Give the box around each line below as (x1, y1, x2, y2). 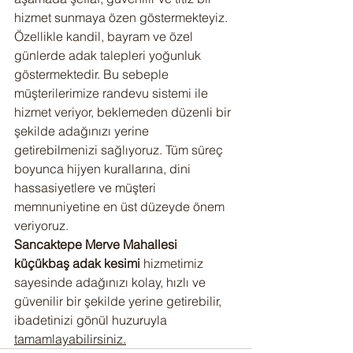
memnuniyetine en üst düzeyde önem (14, 199, 228, 214)
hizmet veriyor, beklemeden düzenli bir (14, 104, 234, 120)
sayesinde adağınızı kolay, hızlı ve (14, 274, 209, 290)
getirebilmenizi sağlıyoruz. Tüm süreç (14, 142, 226, 158)
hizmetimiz (140, 255, 206, 271)
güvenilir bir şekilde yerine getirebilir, (14, 293, 225, 309)
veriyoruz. (14, 217, 69, 233)
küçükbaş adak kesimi (14, 255, 140, 271)
